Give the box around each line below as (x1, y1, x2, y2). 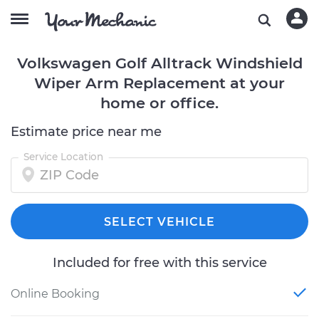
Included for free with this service (52, 255, 267, 271)
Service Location (23, 150, 104, 163)
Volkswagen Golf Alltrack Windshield (16, 54, 303, 72)
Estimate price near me (11, 124, 162, 140)
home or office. (100, 94, 219, 112)
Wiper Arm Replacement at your (34, 74, 285, 92)
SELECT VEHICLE (104, 215, 215, 229)
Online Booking (11, 287, 100, 300)
